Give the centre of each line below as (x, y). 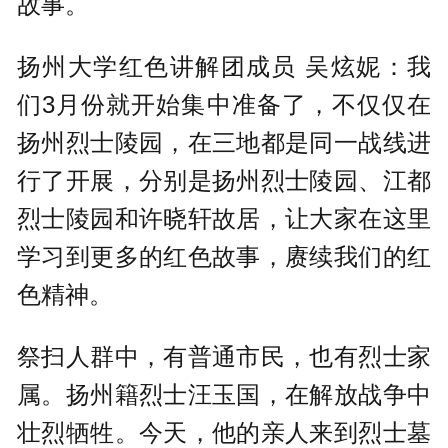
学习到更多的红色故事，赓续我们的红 (224, 256)
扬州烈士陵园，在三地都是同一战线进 (224, 142)
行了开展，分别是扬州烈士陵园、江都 (224, 180)
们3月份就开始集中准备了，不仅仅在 (224, 104)
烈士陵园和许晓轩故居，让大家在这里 (224, 218)
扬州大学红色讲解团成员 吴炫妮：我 (224, 66)
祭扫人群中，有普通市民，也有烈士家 (224, 357)
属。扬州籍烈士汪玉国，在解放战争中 (224, 395)
